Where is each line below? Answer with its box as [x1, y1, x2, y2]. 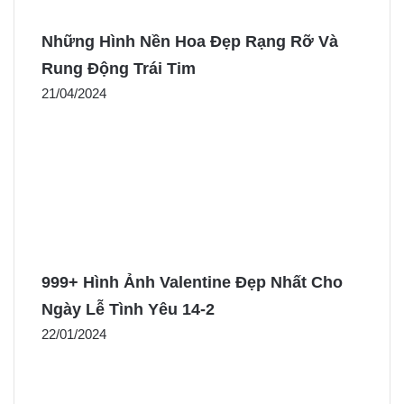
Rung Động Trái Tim [41, 59, 196, 78]
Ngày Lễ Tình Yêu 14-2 [41, 300, 215, 319]
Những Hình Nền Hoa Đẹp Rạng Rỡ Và [41, 32, 338, 50]
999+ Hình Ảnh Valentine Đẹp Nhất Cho [41, 273, 343, 292]
